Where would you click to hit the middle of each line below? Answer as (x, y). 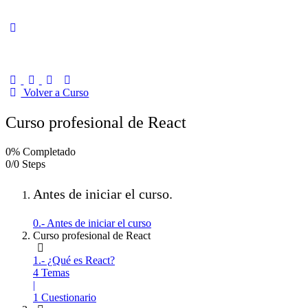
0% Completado (41, 151)
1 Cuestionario (65, 297)
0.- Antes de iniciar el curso (92, 223)
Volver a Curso (55, 92)
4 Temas (51, 272)
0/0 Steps (25, 164)
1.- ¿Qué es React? (74, 260)
